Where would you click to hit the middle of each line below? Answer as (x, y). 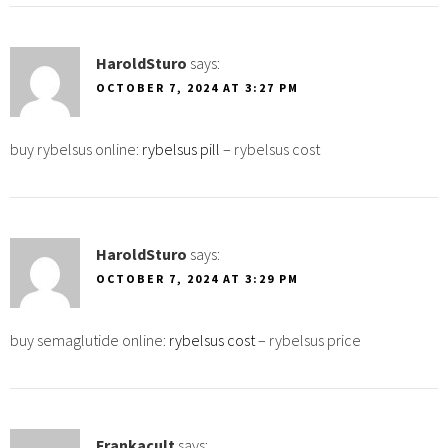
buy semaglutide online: (89, 339)
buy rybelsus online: (76, 148)
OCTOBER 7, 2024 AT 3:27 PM (197, 87)
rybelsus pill (181, 148)
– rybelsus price (308, 339)
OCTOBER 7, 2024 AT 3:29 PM (197, 278)
